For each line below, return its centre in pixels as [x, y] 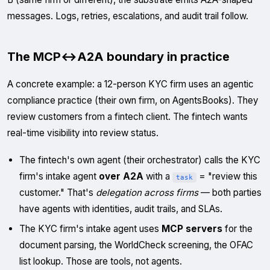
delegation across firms [147, 193]
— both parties [230, 193]
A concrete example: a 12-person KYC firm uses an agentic [130, 84]
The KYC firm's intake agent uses [90, 229]
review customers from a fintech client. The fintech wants [127, 117]
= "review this [227, 176]
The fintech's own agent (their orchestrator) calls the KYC [140, 160]
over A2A [121, 176]
